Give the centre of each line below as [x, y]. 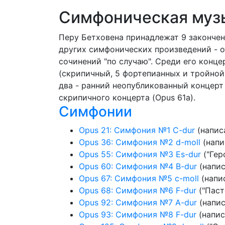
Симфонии [95, 111]
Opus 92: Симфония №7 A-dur [138, 202]
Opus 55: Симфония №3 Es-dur [140, 154]
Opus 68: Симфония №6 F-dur [138, 190]
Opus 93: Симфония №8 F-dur [138, 214]
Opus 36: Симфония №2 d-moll [140, 142]
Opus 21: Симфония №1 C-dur [137, 130]
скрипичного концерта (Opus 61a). [127, 97]
